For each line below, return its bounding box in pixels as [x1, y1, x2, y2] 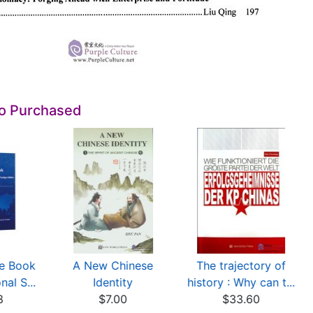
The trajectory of [196, 259, 286, 272]
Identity [93, 275, 133, 289]
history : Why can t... [187, 275, 296, 289]
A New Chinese [73, 259, 154, 272]
